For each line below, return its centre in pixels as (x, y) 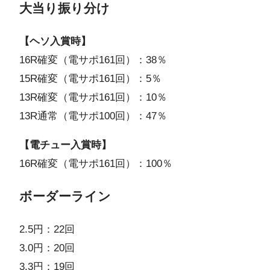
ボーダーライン (65, 196)
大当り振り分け (64, 8)
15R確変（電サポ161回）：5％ (90, 78)
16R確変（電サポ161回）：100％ (96, 163)
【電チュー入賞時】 (65, 145)
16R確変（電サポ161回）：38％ (93, 60)
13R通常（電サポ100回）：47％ (93, 116)
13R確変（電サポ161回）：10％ (93, 97)
